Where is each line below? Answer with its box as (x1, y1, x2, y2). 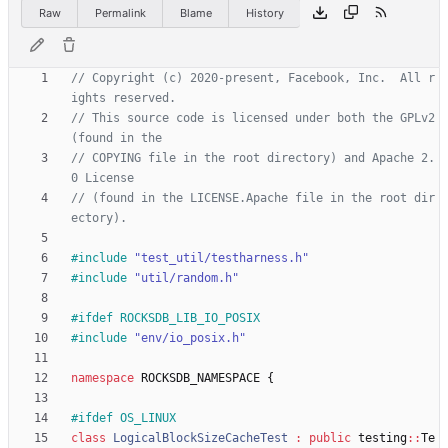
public (309, 431, 351, 446)
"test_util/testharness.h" (134, 251, 309, 266)
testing (358, 431, 407, 446)
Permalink (94, 5, 146, 20)
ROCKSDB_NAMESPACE (141, 371, 260, 386)
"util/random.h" (134, 271, 239, 286)
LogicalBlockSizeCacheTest (113, 431, 288, 446)
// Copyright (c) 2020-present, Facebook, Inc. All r (71, 71, 435, 86)
